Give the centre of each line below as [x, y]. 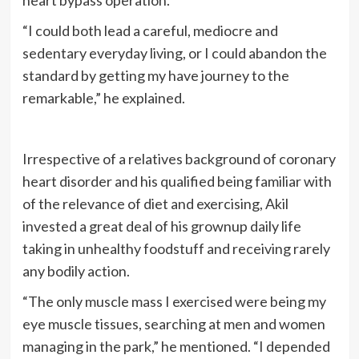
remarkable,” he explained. [103, 97]
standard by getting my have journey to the [155, 75]
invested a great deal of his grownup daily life [161, 226]
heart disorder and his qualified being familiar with [177, 181]
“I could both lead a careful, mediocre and [150, 30]
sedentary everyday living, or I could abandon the [174, 52]
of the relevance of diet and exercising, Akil [155, 203]
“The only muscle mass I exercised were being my [174, 301]
